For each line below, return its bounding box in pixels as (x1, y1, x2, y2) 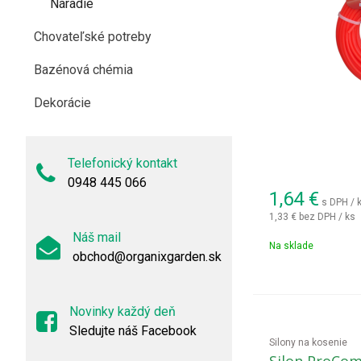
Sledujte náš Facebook (69, 323, 197, 338)
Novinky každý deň (69, 304, 176, 319)
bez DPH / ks (298, 210, 355, 222)
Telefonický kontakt (68, 156, 177, 171)
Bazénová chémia (34, 62, 133, 77)
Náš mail (73, 230, 121, 245)
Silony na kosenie (268, 337, 347, 348)
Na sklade (268, 240, 313, 251)
